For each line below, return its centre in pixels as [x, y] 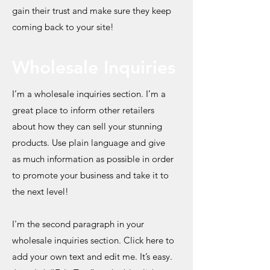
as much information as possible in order [93, 159]
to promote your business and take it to [90, 175]
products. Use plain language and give [89, 143]
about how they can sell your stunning [87, 126]
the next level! [40, 191]
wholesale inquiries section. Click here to [93, 240]
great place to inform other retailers [83, 110]
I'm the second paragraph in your [78, 224]
